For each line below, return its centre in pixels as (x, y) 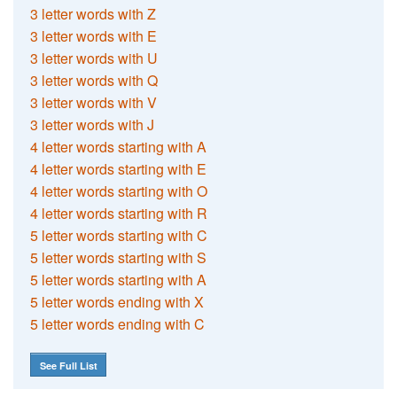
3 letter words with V (94, 102)
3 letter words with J (93, 124)
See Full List (68, 365)
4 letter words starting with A (119, 146)
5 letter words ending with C (118, 323)
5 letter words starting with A (119, 279)
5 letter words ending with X (117, 301)
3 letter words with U (94, 58)
